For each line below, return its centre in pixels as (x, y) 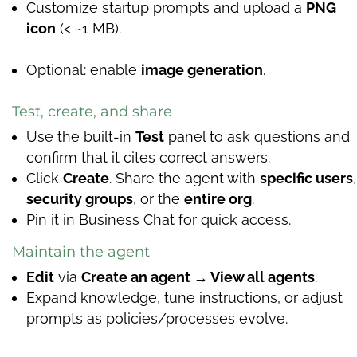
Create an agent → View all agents (198, 277)
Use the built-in (81, 137)
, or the (159, 199)
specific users (306, 178)
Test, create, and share (92, 112)
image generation (202, 70)
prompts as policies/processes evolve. (157, 318)
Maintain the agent (81, 252)
